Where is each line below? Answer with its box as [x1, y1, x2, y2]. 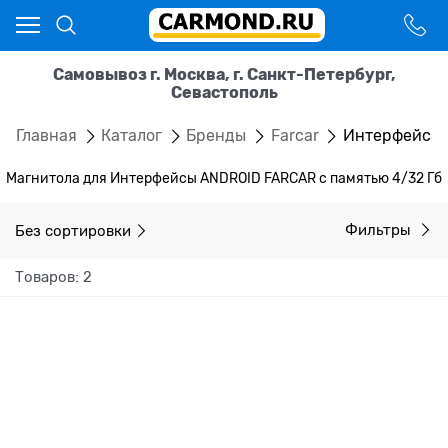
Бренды [186, 126, 247, 145]
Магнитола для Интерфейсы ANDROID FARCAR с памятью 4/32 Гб [6, 170, 442, 187]
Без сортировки [15, 222, 131, 239]
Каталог [101, 126, 163, 145]
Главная [16, 126, 77, 145]
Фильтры [345, 222, 415, 239]
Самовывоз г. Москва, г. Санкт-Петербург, [52, 65, 396, 84]
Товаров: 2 [15, 269, 92, 286]
